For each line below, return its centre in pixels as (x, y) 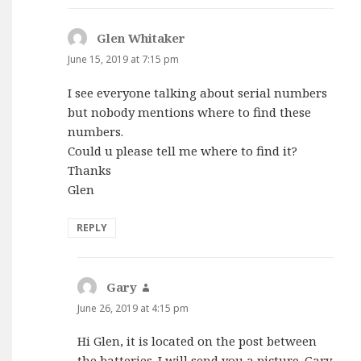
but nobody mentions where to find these (190, 112)
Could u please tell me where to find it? (183, 150)
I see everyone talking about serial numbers (198, 92)
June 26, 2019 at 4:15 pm (133, 308)
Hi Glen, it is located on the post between (197, 340)
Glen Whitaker (141, 38)
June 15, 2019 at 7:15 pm (124, 60)
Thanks (90, 170)
